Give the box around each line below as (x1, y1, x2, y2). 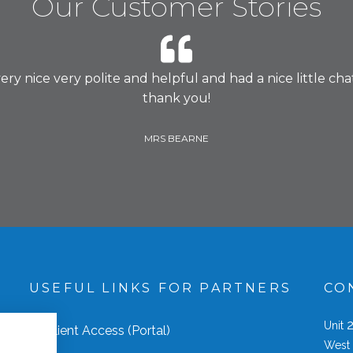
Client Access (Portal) (46, 322, 170, 338)
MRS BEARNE (144, 132, 209, 144)
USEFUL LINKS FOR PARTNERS (29, 280, 292, 295)
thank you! (143, 90, 210, 106)
